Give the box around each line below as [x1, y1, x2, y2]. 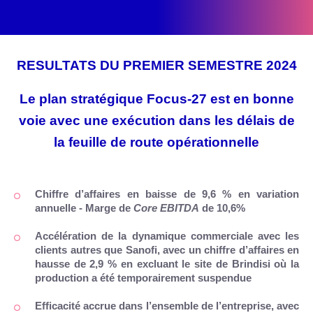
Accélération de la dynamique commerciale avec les [35, 229, 299, 242]
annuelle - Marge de [35, 201, 133, 214]
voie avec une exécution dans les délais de [18, 112, 295, 128]
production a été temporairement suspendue [35, 271, 252, 284]
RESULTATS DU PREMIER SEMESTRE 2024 [16, 57, 297, 73]
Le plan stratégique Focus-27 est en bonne [19, 91, 294, 106]
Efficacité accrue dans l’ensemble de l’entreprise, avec [35, 299, 299, 312]
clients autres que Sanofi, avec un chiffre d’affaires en [35, 243, 299, 256]
